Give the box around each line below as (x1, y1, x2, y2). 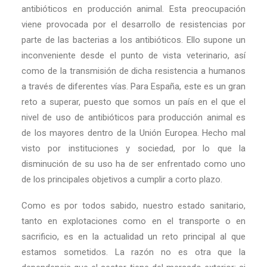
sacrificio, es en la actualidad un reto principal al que (21, 231, 246, 243)
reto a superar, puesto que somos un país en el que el (21, 97, 246, 108)
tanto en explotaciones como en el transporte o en (21, 216, 246, 227)
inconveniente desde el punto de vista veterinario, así (21, 50, 246, 61)
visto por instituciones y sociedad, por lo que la (21, 143, 246, 154)
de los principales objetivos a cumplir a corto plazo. (21, 174, 222, 185)
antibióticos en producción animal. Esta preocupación (21, 4, 246, 15)
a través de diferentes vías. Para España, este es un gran (21, 81, 246, 92)
